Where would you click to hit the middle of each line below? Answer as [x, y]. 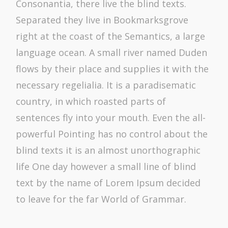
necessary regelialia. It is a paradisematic [106, 85]
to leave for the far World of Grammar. [101, 199]
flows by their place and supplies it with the [112, 69]
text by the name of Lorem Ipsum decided [108, 183]
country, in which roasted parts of [91, 102]
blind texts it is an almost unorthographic [108, 150]
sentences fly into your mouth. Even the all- [111, 118]
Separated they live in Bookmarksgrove [102, 20]
